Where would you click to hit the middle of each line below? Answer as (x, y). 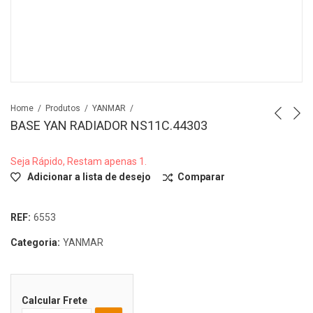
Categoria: (36, 242)
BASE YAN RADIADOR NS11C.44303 (109, 126)
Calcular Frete (54, 300)
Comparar (201, 176)
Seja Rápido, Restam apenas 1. (79, 161)
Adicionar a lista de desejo (89, 176)
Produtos (63, 108)
